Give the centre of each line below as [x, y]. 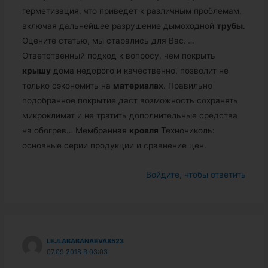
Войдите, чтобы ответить [196, 174]
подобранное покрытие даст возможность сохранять [130, 100]
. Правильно [188, 85]
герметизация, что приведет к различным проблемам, [132, 10]
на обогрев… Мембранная [75, 130]
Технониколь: [186, 130]
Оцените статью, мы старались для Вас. [104, 40]
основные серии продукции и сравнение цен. [114, 145]
